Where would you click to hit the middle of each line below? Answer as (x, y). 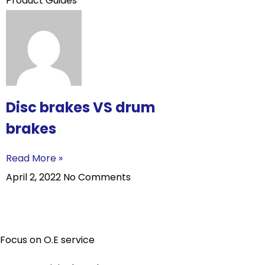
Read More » (34, 158)
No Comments (97, 177)
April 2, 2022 (35, 177)
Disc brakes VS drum (81, 107)
